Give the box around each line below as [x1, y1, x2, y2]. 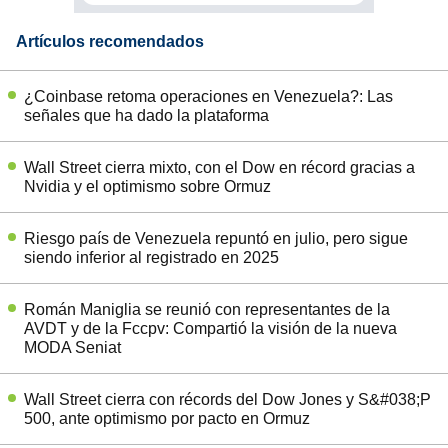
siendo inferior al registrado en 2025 [24, 248, 279, 266]
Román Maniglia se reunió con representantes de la [24, 300, 390, 318]
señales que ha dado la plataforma [24, 106, 269, 124]
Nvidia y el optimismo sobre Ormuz [24, 177, 271, 195]
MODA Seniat [24, 338, 121, 356]
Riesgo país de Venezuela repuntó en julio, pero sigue [24, 229, 408, 247]
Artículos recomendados [16, 32, 204, 50]
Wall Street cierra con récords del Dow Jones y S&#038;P [24, 390, 431, 408]
